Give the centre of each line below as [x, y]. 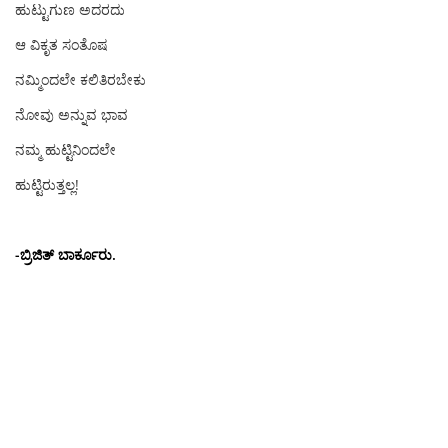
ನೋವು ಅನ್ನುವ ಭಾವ [71, 114]
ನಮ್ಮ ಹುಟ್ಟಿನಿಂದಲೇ [67, 149]
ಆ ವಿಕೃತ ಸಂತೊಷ [61, 44]
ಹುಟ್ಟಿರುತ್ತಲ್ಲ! [47, 184]
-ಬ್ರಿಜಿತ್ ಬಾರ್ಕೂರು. [65, 254]
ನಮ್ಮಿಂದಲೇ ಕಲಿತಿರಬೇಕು [80, 79]
